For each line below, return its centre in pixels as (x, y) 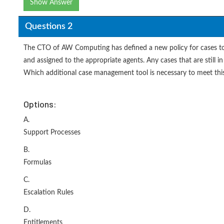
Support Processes (52, 132)
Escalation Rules (48, 192)
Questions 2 (48, 26)
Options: (40, 104)
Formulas (37, 162)
